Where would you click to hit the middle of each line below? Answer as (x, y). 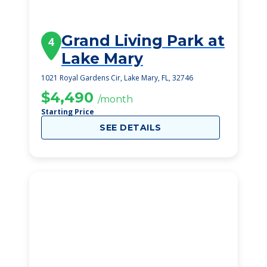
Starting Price (68, 112)
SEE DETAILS (131, 128)
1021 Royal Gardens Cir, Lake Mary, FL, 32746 (117, 78)
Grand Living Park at (143, 41)
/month (115, 99)
